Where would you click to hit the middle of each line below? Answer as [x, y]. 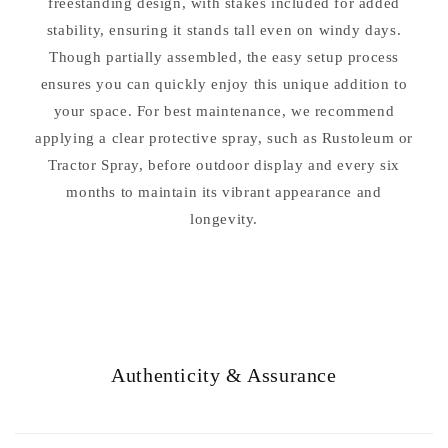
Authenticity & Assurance [224, 374]
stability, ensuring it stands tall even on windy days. [224, 29]
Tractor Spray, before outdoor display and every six [224, 164]
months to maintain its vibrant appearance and [224, 191]
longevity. [224, 218]
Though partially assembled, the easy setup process [223, 56]
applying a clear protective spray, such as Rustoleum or [224, 137]
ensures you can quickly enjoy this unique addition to [224, 83]
